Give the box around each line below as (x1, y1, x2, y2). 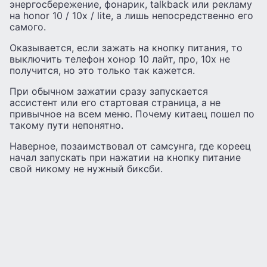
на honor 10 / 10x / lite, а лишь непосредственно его (10, 10, 253, 22)
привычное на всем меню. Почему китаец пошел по (10, 108, 254, 120)
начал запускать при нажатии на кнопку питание (10, 151, 241, 164)
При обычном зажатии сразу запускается (10, 85, 208, 98)
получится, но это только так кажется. (10, 64, 195, 77)
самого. (10, 21, 46, 33)
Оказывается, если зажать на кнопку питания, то (10, 42, 243, 54)
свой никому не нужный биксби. (10, 163, 163, 175)
